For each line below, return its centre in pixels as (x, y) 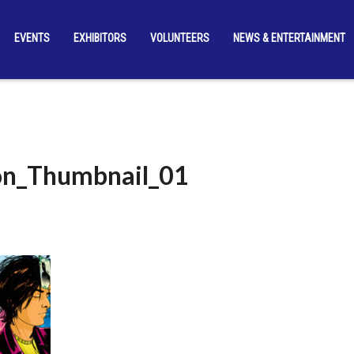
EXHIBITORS (100, 38)
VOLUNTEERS (179, 38)
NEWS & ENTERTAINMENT (289, 38)
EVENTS (32, 38)
